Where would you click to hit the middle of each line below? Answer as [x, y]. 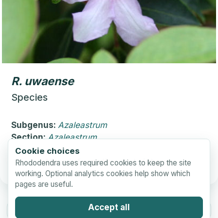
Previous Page [60, 210]
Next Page [158, 210]
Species [29, 98]
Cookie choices [47, 151]
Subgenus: [35, 125]
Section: [29, 137]
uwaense [49, 82]
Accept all [109, 207]
